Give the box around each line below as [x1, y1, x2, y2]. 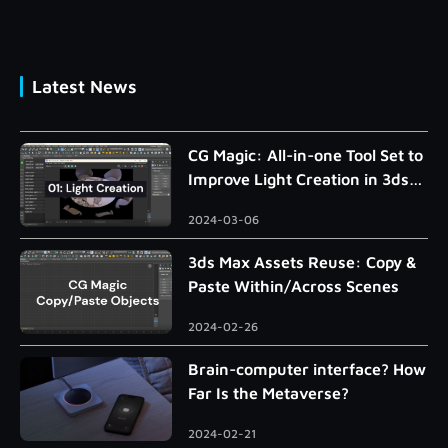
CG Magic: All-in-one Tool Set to [188, 146, 423, 165]
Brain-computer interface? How [188, 360, 426, 379]
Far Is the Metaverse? [188, 384, 349, 403]
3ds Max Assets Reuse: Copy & [188, 253, 417, 272]
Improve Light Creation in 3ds [188, 170, 409, 189]
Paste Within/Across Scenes [188, 277, 399, 296]
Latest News [32, 76, 137, 98]
